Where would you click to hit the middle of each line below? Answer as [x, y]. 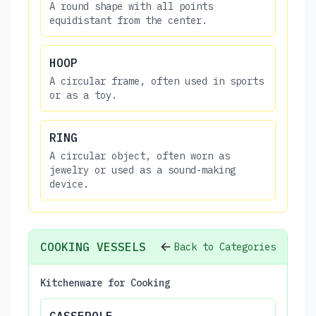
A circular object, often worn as [140, 156]
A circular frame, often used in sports [157, 81]
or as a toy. [83, 95]
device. [69, 184]
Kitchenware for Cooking [105, 282]
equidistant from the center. [128, 20]
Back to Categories [225, 247]
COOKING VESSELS [93, 247]
